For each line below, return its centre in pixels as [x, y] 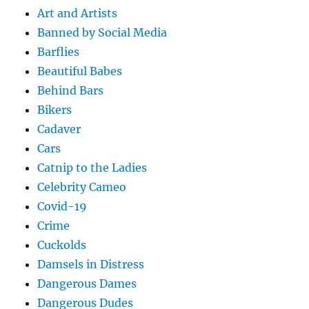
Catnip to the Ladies [92, 167]
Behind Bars [71, 90]
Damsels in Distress [91, 264]
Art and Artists [78, 13]
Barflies [59, 51]
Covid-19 [62, 206]
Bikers [55, 109]
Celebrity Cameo [82, 187]
